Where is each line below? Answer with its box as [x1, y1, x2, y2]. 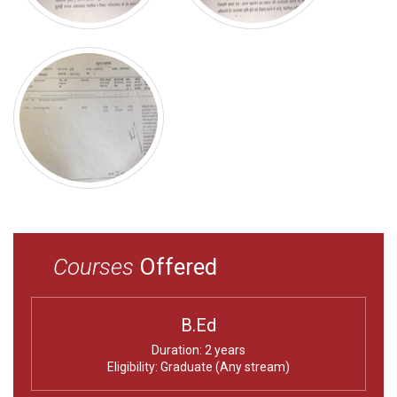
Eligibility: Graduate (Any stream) [107, 359, 290, 374]
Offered [134, 253, 217, 280]
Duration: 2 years [152, 342, 245, 357]
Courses [53, 253, 134, 280]
